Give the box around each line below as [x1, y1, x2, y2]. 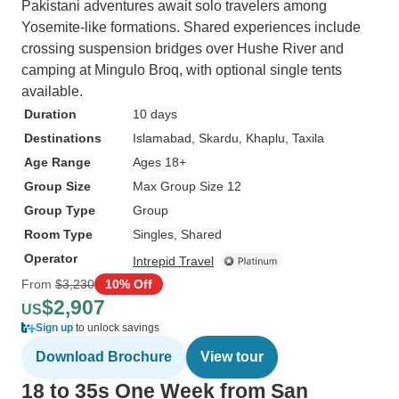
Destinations [24, 131, 102, 145]
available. [21, 84, 83, 99]
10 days [133, 107, 177, 121]
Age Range [24, 155, 91, 169]
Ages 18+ [133, 155, 186, 169]
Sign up [36, 322, 73, 334]
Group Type [24, 203, 95, 217]
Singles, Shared [133, 227, 222, 241]
